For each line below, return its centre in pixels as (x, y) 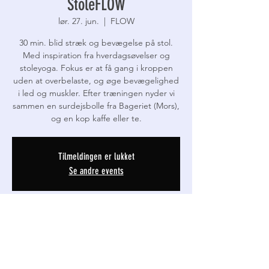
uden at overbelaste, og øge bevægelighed (96, 80)
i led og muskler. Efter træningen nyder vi (96, 93)
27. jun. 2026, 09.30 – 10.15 (61, 243)
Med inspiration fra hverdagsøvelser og (96, 55)
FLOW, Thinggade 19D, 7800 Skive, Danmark (96, 255)
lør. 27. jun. (78, 21)
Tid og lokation (41, 220)
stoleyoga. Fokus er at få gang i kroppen (96, 68)
